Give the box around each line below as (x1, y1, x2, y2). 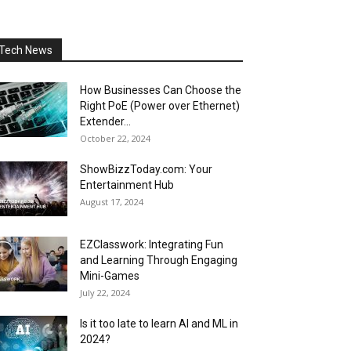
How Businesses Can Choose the (80, 84, 241, 96)
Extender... (80, 115, 131, 128)
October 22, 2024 (80, 132, 150, 144)
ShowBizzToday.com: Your (80, 163, 212, 175)
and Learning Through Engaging (80, 254, 237, 266)
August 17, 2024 (80, 196, 143, 208)
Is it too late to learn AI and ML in (80, 317, 238, 330)
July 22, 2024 (80, 287, 130, 299)
